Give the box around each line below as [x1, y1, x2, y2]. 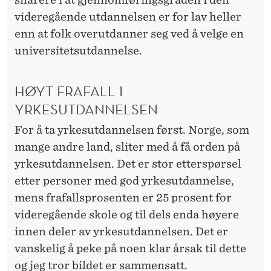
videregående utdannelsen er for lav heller [15, 10, 241, 24]
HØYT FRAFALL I [15, 81, 123, 100]
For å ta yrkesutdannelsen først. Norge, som [15, 123, 249, 136]
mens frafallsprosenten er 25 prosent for [15, 191, 232, 204]
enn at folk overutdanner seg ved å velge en [15, 27, 244, 41]
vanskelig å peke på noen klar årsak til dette [15, 241, 246, 255]
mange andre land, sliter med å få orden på [15, 140, 240, 153]
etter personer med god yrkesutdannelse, [15, 174, 234, 187]
